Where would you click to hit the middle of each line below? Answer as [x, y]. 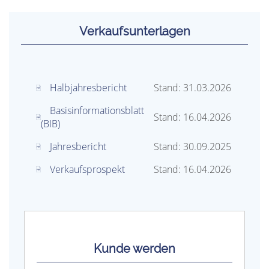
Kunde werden [134, 248]
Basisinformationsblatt [97, 110]
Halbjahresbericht [88, 87]
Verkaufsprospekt [87, 169]
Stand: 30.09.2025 [192, 146]
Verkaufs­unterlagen [134, 32]
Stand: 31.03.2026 [192, 87]
